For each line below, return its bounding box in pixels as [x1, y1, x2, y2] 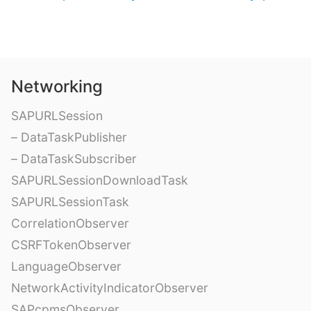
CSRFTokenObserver [11, 237, 131, 253]
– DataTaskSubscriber [11, 151, 137, 167]
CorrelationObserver [11, 216, 129, 231]
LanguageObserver [11, 259, 121, 274]
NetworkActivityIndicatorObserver [11, 280, 208, 296]
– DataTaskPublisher [11, 130, 127, 145]
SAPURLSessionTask [11, 194, 129, 210]
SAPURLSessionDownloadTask [11, 173, 188, 188]
